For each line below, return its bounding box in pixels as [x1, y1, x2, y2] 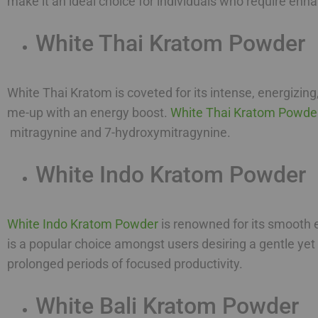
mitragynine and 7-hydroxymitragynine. [10, 124, 231, 140]
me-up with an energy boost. [7, 104, 170, 120]
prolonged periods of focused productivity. [7, 256, 246, 271]
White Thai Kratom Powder [35, 29, 305, 57]
